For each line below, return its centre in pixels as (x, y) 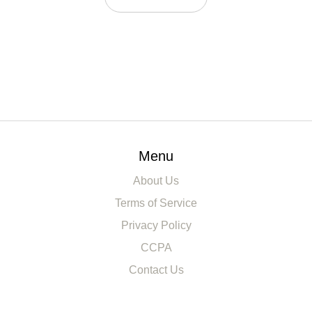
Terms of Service (156, 203)
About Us (156, 181)
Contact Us (156, 270)
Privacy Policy (156, 226)
